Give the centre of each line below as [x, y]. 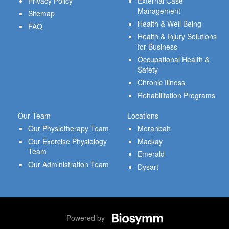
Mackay [150, 141]
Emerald [151, 154]
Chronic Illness [161, 83]
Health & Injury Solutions [177, 37]
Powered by [86, 218]
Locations [143, 116]
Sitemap [41, 14]
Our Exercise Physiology [67, 141]
